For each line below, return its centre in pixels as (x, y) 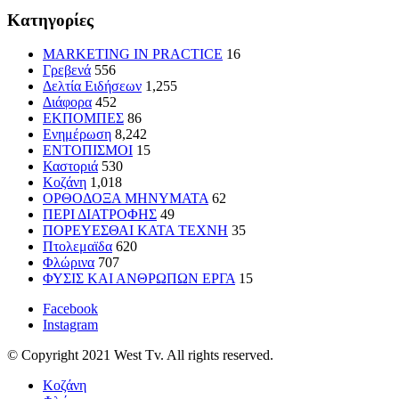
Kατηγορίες (50, 20)
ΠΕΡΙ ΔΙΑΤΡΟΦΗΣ (100, 215)
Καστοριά (70, 167)
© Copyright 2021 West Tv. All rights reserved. (140, 355)
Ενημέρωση (77, 134)
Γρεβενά (67, 70)
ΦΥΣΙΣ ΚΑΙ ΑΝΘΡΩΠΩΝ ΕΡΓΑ (139, 279)
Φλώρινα (69, 263)
